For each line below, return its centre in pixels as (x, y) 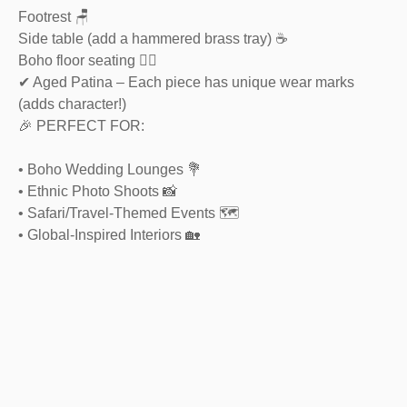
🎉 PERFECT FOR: (81, 126)
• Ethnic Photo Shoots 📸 (98, 191)
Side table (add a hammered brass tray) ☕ (153, 39)
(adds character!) (72, 104)
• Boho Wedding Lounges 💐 (110, 169)
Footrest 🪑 (54, 17)
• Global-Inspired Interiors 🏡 (109, 235)
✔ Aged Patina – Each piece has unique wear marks (186, 82)
